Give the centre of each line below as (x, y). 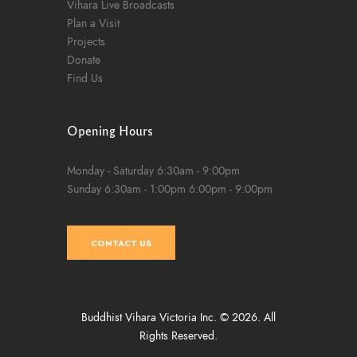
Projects (86, 42)
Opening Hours (110, 131)
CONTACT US (122, 243)
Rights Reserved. (178, 335)
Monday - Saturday (110, 170)
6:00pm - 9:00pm (229, 188)
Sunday (84, 188)
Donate (84, 60)
